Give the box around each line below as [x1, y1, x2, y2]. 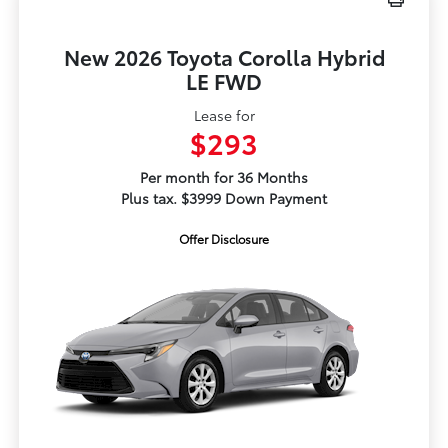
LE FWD [186, 66, 262, 96]
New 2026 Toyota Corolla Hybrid [63, 42, 385, 72]
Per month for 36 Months [140, 167, 308, 188]
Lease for [193, 105, 255, 126]
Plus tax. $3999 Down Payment [121, 188, 327, 209]
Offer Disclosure [179, 230, 269, 248]
